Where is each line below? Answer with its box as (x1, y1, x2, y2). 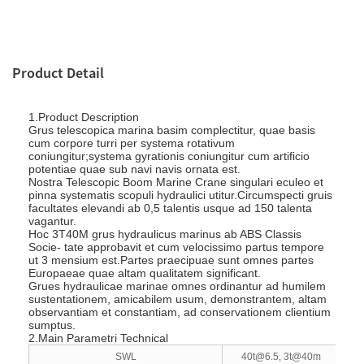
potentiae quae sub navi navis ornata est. (28, 162, 240, 176)
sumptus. (28, 318, 76, 332)
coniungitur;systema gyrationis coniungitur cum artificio (28, 149, 310, 163)
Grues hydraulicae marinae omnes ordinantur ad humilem (28, 279, 326, 293)
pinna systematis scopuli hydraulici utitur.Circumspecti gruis (28, 188, 332, 202)
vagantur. (28, 214, 76, 228)
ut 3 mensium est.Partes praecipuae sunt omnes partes (28, 253, 314, 267)
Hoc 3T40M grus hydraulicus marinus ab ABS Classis (28, 227, 301, 241)
